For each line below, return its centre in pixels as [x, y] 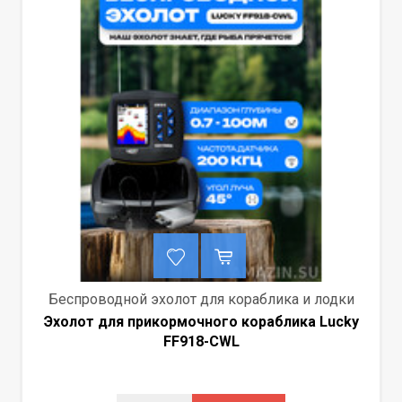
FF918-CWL [201, 341]
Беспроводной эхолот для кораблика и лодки [201, 299]
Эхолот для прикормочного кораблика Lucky [201, 321]
